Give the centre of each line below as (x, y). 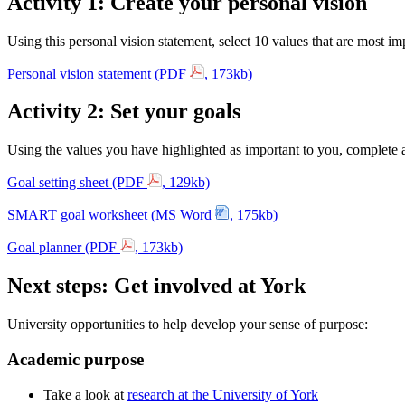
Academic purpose (75, 359)
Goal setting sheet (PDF (77, 183)
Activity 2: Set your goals (124, 112)
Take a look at (85, 394)
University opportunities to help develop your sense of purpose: (188, 325)
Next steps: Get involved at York (156, 286)
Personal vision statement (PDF (99, 73)
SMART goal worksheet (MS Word (111, 215)
